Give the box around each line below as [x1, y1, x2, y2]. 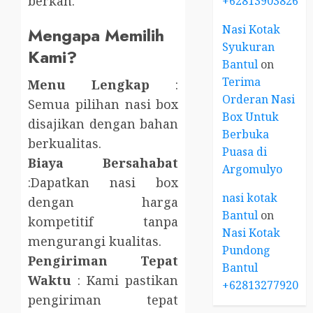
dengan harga [28, 194, 179, 211]
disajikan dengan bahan [28, 115, 179, 133]
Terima [222, 73, 261, 89]
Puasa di [222, 143, 268, 159]
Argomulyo [222, 161, 283, 177]
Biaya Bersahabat [28, 154, 179, 172]
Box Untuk [222, 108, 279, 124]
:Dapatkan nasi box [28, 174, 179, 191]
